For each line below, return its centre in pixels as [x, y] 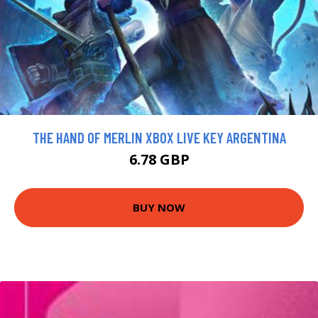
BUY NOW [159, 208]
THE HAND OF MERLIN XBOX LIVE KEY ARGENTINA [159, 137]
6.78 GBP [159, 159]
